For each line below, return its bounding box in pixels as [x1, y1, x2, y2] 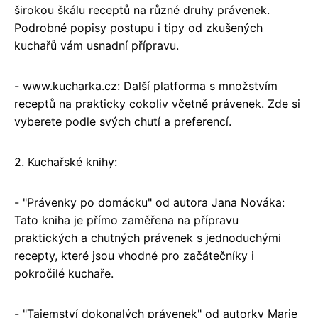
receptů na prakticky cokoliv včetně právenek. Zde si [14, 97, 300, 111]
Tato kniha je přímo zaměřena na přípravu [14, 213, 238, 228]
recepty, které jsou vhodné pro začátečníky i [14, 248, 254, 263]
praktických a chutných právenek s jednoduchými [14, 231, 281, 246]
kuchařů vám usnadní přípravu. [14, 38, 179, 53]
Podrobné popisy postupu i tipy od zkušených [14, 21, 263, 35]
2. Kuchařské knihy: [14, 155, 117, 170]
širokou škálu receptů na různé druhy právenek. [14, 3, 270, 18]
